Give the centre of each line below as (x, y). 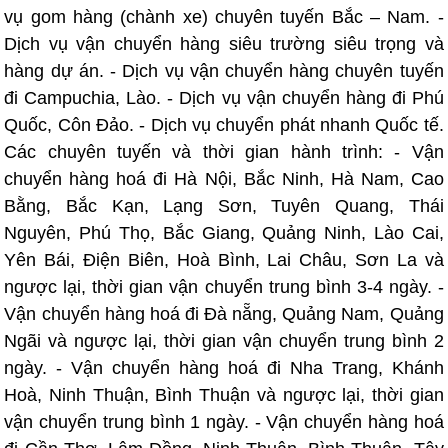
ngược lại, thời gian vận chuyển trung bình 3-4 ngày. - (224, 287)
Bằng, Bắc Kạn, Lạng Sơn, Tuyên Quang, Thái (224, 206)
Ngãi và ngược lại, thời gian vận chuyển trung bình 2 (224, 341)
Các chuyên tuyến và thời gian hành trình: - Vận (224, 152)
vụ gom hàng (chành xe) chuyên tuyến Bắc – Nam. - (224, 17)
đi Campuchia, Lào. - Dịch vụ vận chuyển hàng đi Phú (224, 98)
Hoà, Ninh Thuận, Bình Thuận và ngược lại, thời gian (224, 395)
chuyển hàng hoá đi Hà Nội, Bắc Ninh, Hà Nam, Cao (224, 179)
